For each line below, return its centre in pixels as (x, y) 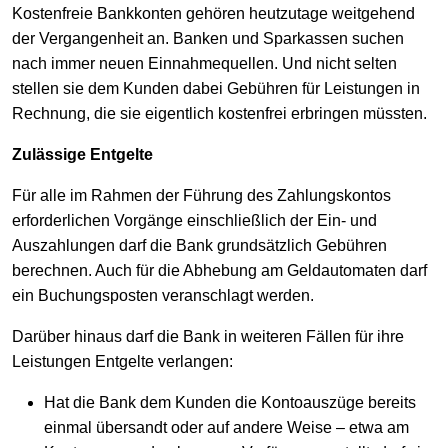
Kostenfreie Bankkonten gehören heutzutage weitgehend (213, 14)
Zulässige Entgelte (82, 155)
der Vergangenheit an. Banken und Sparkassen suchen (208, 39)
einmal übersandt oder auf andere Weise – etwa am (226, 428)
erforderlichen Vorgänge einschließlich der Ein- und (194, 221)
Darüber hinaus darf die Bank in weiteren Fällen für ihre (208, 337)
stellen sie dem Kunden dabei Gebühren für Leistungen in (216, 89)
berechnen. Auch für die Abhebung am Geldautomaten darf (219, 271)
